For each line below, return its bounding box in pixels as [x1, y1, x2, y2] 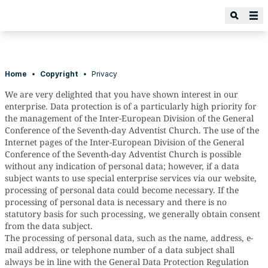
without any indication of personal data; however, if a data [5, 160, 239, 172]
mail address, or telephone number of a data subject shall [5, 244, 234, 255]
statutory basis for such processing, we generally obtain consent [5, 208, 260, 220]
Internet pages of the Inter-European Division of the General [5, 136, 244, 148]
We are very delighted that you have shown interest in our [5, 89, 238, 100]
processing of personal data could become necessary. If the [5, 184, 239, 196]
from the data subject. [5, 220, 93, 232]
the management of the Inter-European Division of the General [5, 112, 254, 124]
